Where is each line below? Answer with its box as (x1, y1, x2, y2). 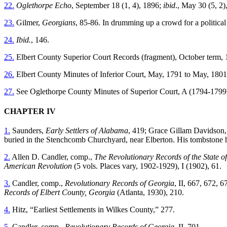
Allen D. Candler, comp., (10, 153, 94, 162)
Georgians (42, 18, 75, 27)
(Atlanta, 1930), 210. (115, 188, 184, 197)
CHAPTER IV (4, 107, 56, 116)
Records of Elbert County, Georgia (4, 188, 115, 197)
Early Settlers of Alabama (46, 126, 128, 135)
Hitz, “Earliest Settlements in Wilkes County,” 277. (10, 205, 175, 214)
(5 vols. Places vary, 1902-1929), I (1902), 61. (72, 162, 221, 171)
